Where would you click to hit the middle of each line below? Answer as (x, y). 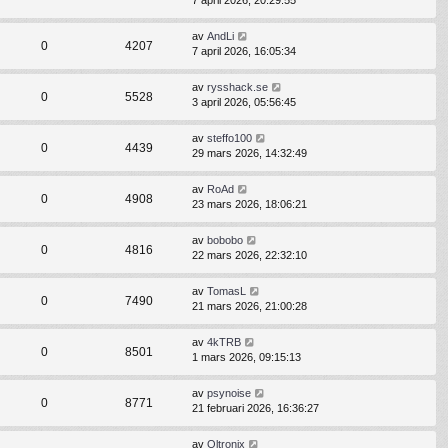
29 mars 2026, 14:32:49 (249, 153)
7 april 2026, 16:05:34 (244, 51)
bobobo (225, 240)
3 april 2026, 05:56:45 (244, 102)
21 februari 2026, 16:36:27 (255, 408)
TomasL (226, 291)
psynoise (229, 393)
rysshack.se (237, 87)
